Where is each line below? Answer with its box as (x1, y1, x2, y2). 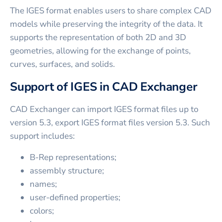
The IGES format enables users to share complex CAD (10, 5, 212, 17)
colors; (30, 205, 54, 217)
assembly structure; (30, 165, 104, 177)
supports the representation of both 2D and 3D (10, 32, 186, 44)
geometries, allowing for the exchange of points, (10, 45, 191, 57)
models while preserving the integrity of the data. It (10, 18, 203, 30)
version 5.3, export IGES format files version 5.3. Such (10, 117, 210, 129)
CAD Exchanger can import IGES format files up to (10, 104, 198, 115)
